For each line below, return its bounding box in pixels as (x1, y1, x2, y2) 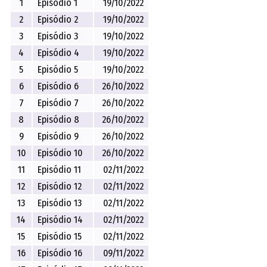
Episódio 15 (38, 230, 82, 242)
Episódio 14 (38, 213, 83, 225)
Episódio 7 (38, 97, 79, 108)
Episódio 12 (38, 180, 82, 192)
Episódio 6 (38, 80, 79, 92)
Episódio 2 (38, 13, 79, 25)
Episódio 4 (38, 46, 80, 58)
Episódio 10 (38, 147, 83, 159)
